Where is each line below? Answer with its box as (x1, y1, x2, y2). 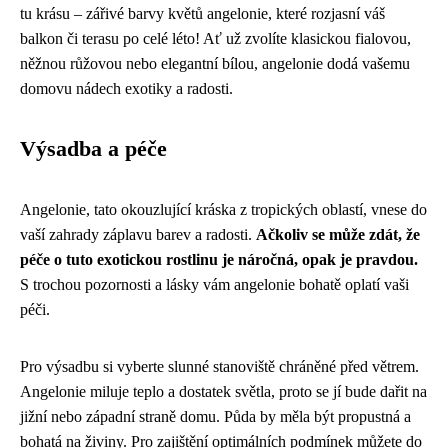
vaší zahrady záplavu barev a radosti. (20, 226, 256, 243)
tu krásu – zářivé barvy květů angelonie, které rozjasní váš (20, 5, 385, 22)
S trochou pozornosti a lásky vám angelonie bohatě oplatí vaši (20, 276, 409, 293)
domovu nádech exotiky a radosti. (20, 80, 233, 97)
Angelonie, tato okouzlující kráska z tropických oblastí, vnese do (20, 201, 427, 218)
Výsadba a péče (20, 137, 167, 161)
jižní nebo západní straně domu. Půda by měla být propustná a (20, 408, 411, 425)
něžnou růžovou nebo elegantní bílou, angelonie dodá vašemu (20, 55, 410, 72)
